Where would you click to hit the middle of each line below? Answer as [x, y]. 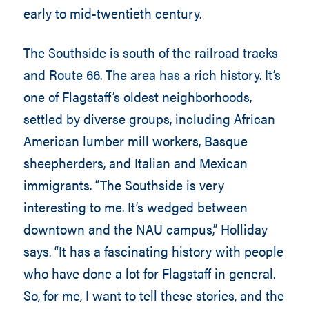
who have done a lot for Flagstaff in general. [149, 273]
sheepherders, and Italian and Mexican [135, 162]
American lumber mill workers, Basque [135, 140]
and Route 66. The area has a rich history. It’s [152, 74]
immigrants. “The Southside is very [123, 185]
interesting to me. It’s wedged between [135, 207]
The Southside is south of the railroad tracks [150, 52]
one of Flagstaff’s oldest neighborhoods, [137, 96]
